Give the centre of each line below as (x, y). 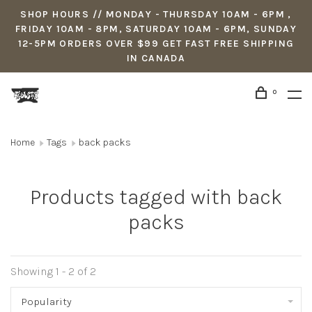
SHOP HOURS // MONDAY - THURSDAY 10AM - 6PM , (156, 14)
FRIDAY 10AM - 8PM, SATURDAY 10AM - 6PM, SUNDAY (156, 29)
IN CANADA (156, 58)
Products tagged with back (156, 197)
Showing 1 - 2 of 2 (53, 271)
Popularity (47, 302)
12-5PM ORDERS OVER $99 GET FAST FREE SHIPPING (156, 44)
